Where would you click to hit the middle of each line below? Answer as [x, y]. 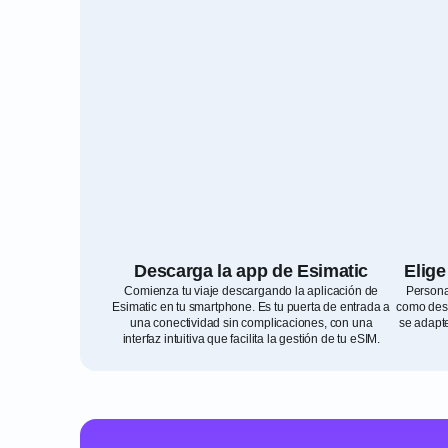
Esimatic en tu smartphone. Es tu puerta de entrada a [251, 307]
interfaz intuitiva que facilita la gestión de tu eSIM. [251, 339]
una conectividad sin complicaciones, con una [251, 323]
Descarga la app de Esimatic [251, 271]
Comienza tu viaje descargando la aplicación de [251, 291]
